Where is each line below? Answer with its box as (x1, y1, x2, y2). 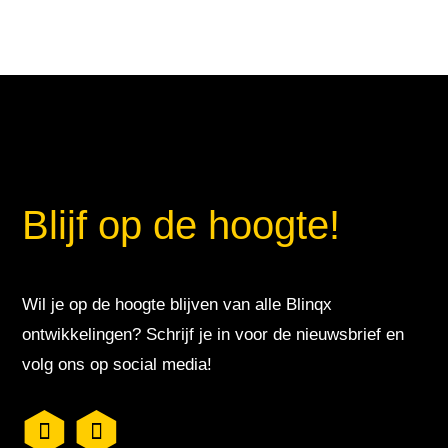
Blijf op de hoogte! (22, 202, 341, 247)
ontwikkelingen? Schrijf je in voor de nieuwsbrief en (22, 324, 405, 344)
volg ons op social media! (22, 354, 213, 374)
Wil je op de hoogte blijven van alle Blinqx (22, 294, 333, 314)
